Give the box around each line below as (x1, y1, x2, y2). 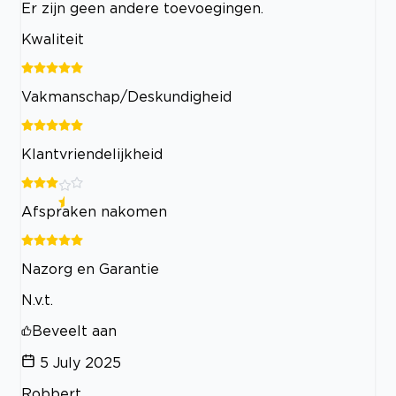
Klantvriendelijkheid (21, 145, 163, 162)
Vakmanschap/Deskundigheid (21, 88, 232, 104)
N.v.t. (21, 291, 53, 308)
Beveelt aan (32, 322, 117, 339)
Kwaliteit (21, 30, 84, 47)
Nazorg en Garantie (21, 260, 159, 277)
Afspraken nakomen (21, 202, 167, 219)
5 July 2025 (40, 354, 121, 370)
